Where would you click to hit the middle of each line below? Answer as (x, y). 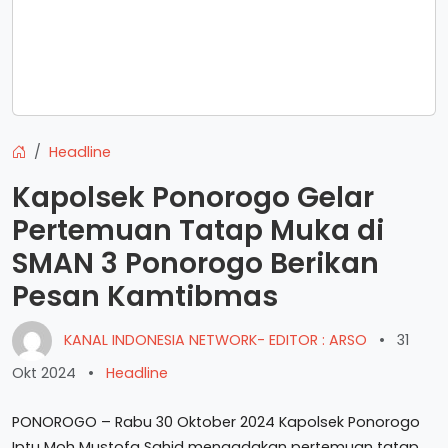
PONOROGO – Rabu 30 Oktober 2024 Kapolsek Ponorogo (216, 422)
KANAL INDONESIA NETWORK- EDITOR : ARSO (215, 339)
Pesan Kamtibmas (145, 296)
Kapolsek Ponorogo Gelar (193, 197)
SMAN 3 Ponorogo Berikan (195, 263)
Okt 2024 (44, 373)
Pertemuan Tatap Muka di (198, 230)
